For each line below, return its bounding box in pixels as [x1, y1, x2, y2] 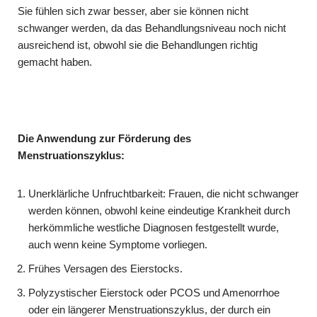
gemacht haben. [18, 55, 92, 68]
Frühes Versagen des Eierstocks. [28, 262, 183, 275]
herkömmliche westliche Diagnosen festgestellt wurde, [28, 221, 279, 234]
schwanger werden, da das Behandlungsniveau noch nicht [18, 21, 286, 34]
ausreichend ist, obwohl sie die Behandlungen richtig [18, 38, 258, 51]
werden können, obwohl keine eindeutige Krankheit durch [28, 204, 290, 217]
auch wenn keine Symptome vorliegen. [28, 238, 207, 250]
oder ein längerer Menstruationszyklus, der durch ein [28, 303, 270, 316]
